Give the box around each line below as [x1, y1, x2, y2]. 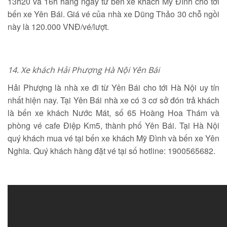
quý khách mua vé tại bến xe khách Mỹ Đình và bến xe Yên [8, 132, 219, 144]
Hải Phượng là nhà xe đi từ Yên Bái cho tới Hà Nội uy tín [8, 82, 219, 93]
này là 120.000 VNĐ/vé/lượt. [8, 21, 109, 32]
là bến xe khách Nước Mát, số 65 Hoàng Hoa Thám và [8, 107, 219, 119]
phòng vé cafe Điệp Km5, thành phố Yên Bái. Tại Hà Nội [8, 120, 219, 131]
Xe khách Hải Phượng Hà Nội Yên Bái [21, 64, 160, 75]
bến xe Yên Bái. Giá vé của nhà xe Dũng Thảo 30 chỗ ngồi [8, 8, 219, 20]
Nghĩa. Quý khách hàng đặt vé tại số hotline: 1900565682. [8, 145, 215, 157]
